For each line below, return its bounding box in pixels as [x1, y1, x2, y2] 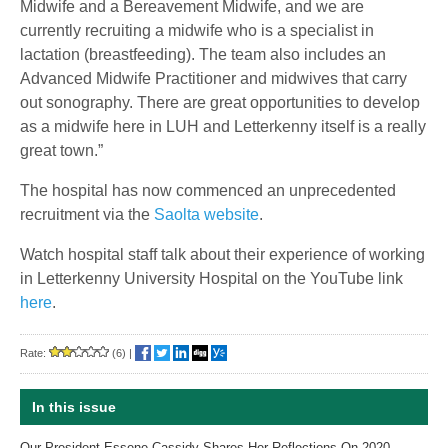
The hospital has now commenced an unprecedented [20, 182, 396, 200]
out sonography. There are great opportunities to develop [20, 94, 420, 112]
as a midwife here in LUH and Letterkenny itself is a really [20, 118, 426, 136]
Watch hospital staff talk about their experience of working [20, 246, 425, 264]
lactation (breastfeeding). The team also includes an [20, 46, 386, 64]
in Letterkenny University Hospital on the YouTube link [20, 270, 403, 288]
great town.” [20, 142, 103, 160]
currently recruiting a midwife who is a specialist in [20, 22, 374, 40]
